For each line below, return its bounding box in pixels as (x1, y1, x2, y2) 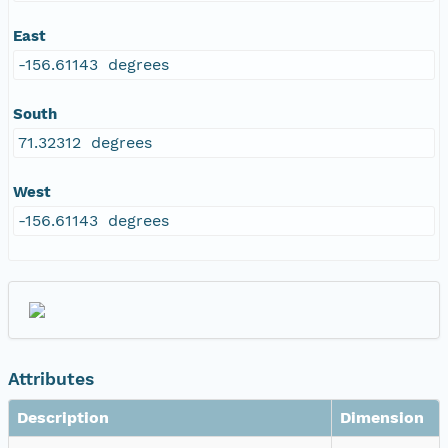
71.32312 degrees (18, 132, 152, 152)
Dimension (340, 407, 424, 427)
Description (17, 407, 109, 427)
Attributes (8, 368, 94, 389)
